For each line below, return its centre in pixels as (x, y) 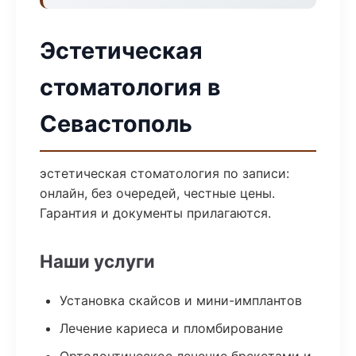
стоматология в (130, 87)
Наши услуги (97, 261)
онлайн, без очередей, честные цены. (157, 193)
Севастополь (116, 124)
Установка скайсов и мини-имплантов (181, 300)
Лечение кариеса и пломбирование (171, 328)
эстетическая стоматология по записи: (164, 173)
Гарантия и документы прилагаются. (155, 213)
